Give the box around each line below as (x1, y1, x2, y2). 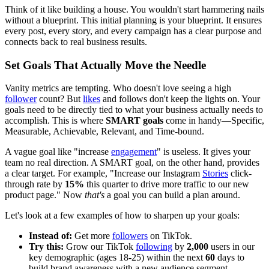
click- (228, 168, 252, 179)
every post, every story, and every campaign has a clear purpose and (5, 25, 262, 36)
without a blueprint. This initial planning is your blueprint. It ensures (5, 14, 262, 25)
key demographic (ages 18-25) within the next (29, 252, 205, 263)
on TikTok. (148, 231, 192, 241)
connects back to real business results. (5, 36, 147, 47)
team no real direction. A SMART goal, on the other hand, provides (5, 157, 259, 168)
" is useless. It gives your (157, 147, 250, 157)
